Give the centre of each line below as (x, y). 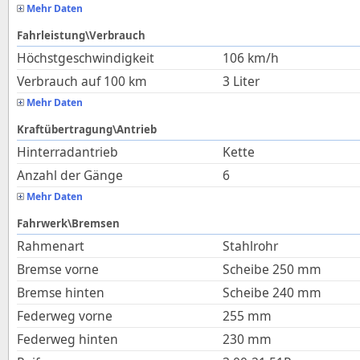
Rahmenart (51, 246)
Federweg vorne (65, 316)
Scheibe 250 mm (272, 269)
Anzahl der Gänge (70, 175)
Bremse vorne (58, 269)
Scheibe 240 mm (272, 292)
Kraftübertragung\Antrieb (87, 129)
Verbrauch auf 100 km (82, 81)
